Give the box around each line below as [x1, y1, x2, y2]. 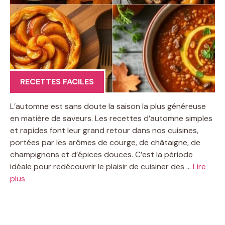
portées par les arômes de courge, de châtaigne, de [10, 137, 200, 148]
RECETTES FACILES [20, 76, 94, 87]
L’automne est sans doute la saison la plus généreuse [10, 100, 206, 111]
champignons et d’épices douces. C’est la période [10, 149, 193, 160]
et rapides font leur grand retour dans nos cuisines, [10, 125, 198, 136]
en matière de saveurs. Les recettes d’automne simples [10, 113, 212, 124]
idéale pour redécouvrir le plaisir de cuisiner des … [10, 161, 193, 172]
